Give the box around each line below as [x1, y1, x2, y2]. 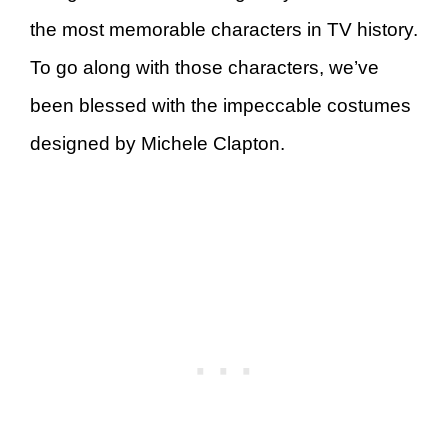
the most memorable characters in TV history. [30, 19, 418, 41]
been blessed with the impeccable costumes [30, 95, 411, 117]
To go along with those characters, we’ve [30, 57, 379, 79]
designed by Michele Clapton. [30, 133, 285, 155]
